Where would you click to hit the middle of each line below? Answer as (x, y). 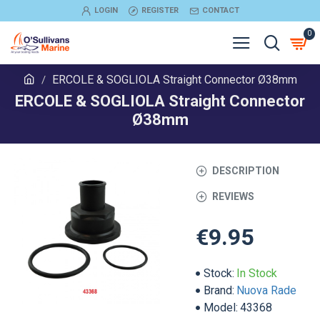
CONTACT (220, 10)
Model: (221, 307)
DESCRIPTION (246, 170)
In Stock (257, 273)
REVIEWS (233, 196)
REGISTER (160, 10)
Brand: (219, 290)
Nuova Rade (266, 290)
